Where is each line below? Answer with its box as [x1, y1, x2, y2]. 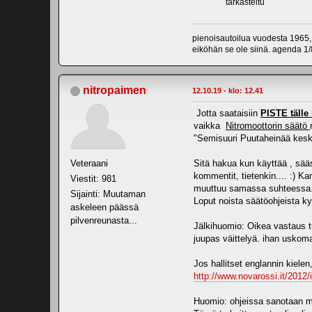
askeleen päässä [70, 201, 139, 212]
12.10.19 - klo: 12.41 [192, 86, 263, 95]
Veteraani [70, 157, 108, 169]
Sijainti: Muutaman [70, 188, 146, 199]
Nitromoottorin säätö [226, 120, 310, 131]
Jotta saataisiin [194, 107, 260, 118]
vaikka [194, 120, 226, 131]
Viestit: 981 [70, 173, 116, 184]
